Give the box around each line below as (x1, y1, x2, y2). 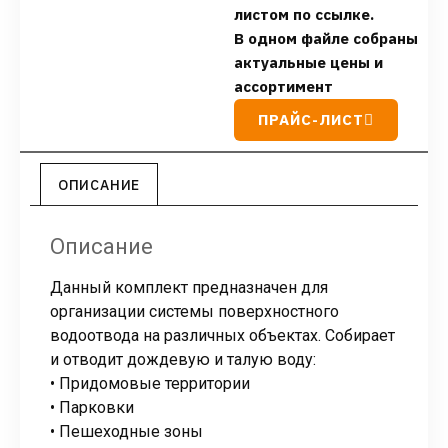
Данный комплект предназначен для (50, 277, 328, 297)
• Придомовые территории (50, 373, 250, 393)
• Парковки (50, 397, 134, 417)
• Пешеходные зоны (50, 421, 203, 441)
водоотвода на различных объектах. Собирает (50, 325, 395, 345)
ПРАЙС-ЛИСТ (258, 110, 364, 130)
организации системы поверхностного (50, 301, 339, 321)
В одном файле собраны (234, 29, 418, 49)
